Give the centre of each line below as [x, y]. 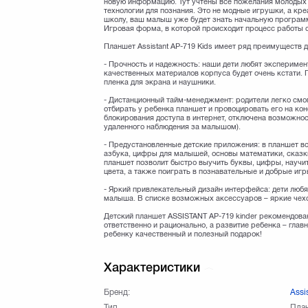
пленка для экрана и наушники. [160, 81]
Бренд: [117, 292]
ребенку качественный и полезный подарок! [183, 233]
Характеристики [154, 267]
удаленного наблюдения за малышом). [173, 126]
